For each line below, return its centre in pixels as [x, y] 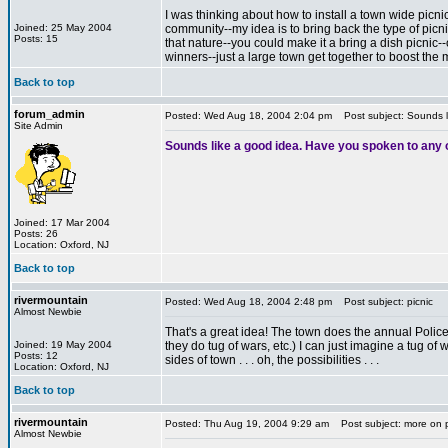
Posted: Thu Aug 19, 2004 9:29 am [247, 423]
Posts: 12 [36, 355]
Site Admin [38, 125]
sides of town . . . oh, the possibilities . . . [272, 360]
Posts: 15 [36, 38]
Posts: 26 [36, 233]
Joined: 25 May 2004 [63, 27]
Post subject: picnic [384, 301]
